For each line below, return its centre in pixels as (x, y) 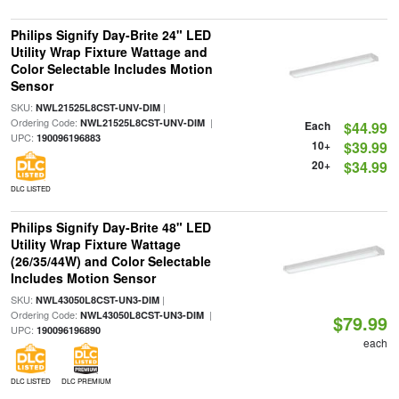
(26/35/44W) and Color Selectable (110, 261)
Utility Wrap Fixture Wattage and (109, 52)
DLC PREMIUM (86, 381)
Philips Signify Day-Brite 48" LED (110, 227)
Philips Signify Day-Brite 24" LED (110, 35)
